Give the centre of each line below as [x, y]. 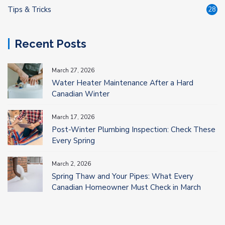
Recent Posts [50, 43]
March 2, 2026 [71, 163]
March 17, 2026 [73, 117]
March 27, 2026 [73, 70]
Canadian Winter [81, 94]
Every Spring [73, 140]
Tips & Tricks [29, 9]
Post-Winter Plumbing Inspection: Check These [134, 129]
